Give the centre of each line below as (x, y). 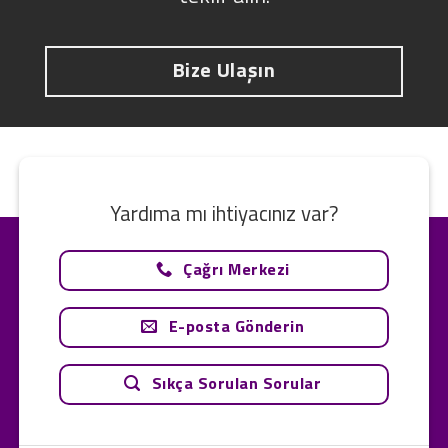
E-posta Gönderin (236, 326)
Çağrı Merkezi (236, 269)
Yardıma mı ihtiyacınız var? (224, 212)
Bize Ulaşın (224, 70)
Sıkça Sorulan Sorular (236, 383)
